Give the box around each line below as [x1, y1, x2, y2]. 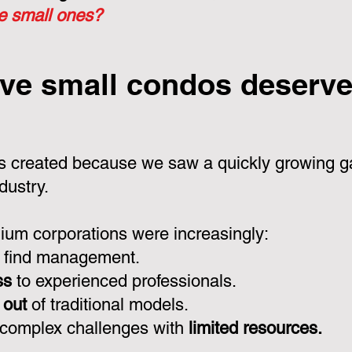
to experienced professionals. [12, 271, 236, 291]
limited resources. [184, 318, 322, 338]
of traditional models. [27, 295, 189, 314]
